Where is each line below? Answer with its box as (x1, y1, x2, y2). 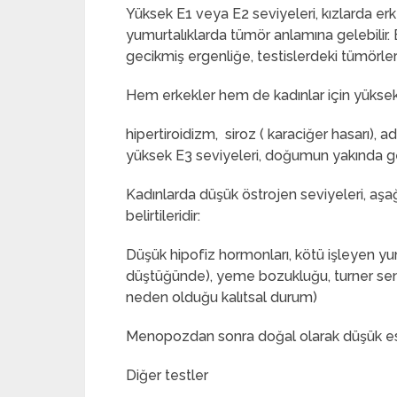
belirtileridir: (126, 207, 200, 224)
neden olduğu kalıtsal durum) (126, 289, 317, 306)
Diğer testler (126, 367, 208, 384)
